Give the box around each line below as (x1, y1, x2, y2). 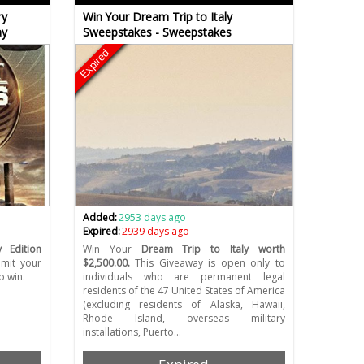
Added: (82, 210, 117, 225)
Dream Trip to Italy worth (141, 242, 285, 257)
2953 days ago (119, 210, 187, 225)
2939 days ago (122, 224, 190, 239)
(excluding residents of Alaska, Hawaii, (82, 297, 285, 312)
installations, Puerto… (82, 325, 181, 340)
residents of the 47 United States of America (82, 284, 285, 298)
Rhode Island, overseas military (82, 311, 285, 326)
